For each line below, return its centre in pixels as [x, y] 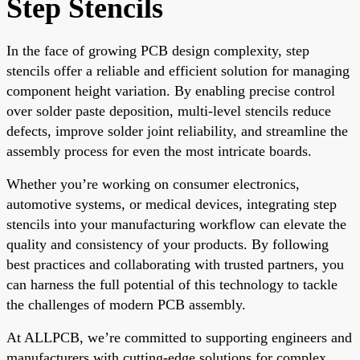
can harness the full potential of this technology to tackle [172, 284]
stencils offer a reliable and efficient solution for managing [178, 70]
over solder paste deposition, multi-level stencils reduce [169, 110]
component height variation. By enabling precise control [171, 90]
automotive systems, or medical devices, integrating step [172, 204]
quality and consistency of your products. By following [168, 244]
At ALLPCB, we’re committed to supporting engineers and [179, 337]
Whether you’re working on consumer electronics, [153, 184]
